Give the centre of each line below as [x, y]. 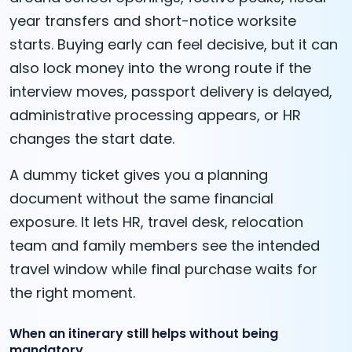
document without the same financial [141, 199]
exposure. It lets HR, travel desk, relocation [156, 222]
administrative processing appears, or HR [155, 115]
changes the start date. [92, 139]
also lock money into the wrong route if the [160, 68]
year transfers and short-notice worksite [153, 21]
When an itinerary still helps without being [144, 334]
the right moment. [72, 293]
